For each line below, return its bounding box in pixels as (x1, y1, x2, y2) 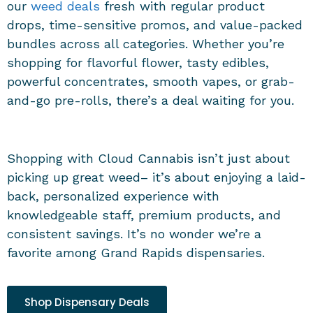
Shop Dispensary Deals (24, 294, 150, 310)
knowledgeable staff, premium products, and (7, 207, 281, 222)
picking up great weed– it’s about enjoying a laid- (7, 169, 306, 184)
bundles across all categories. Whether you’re (7, 36, 284, 51)
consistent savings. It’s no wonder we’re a (7, 226, 261, 241)
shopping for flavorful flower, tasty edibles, (7, 54, 269, 70)
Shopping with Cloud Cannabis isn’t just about (7, 150, 290, 166)
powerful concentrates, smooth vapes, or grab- (7, 73, 295, 89)
